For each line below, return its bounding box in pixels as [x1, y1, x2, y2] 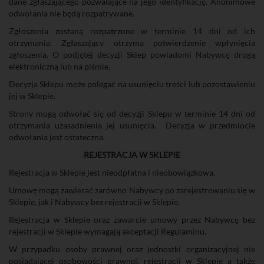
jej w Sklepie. [9, 91, 55, 101]
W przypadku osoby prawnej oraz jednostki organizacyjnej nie [9, 244, 255, 254]
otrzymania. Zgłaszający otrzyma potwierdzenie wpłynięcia [9, 38, 255, 48]
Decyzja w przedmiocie [165, 120, 256, 130]
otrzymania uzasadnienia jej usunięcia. [9, 120, 157, 130]
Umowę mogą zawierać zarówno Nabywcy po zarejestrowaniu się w [9, 185, 255, 195]
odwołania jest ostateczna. [9, 132, 105, 142]
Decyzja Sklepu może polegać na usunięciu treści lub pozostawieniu [9, 79, 255, 89]
